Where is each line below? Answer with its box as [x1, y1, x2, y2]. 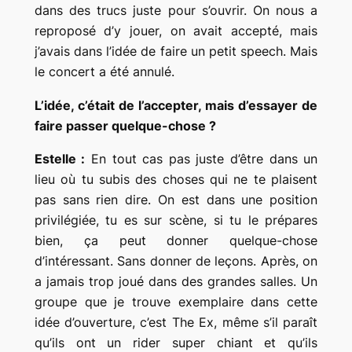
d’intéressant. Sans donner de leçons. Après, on [34, 253, 318, 269]
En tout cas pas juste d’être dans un [85, 151, 318, 167]
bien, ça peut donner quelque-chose [34, 233, 318, 249]
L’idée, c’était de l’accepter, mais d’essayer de [34, 97, 318, 113]
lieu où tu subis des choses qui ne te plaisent [34, 171, 318, 188]
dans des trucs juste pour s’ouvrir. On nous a [34, 2, 318, 18]
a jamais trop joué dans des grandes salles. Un [34, 273, 318, 290]
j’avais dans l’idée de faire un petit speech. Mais [34, 42, 318, 59]
